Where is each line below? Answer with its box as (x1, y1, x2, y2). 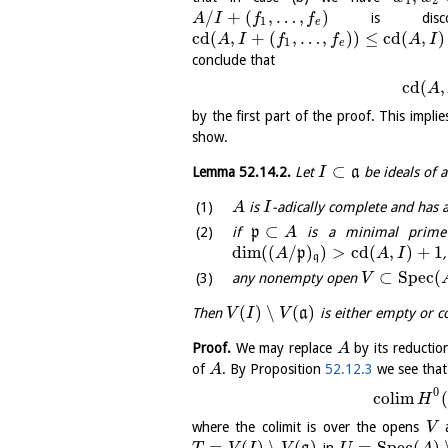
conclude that (192, 51, 275, 68)
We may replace (231, 340, 337, 357)
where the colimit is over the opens (192, 418, 426, 435)
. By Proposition (221, 361, 325, 378)
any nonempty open (232, 270, 361, 287)
